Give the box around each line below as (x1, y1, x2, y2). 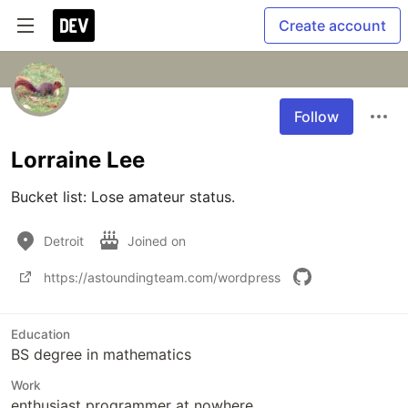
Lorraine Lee (11, 147, 145, 173)
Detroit (44, 232, 84, 249)
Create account (279, 16, 386, 35)
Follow (294, 107, 339, 126)
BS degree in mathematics (11, 345, 191, 363)
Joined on (127, 232, 189, 249)
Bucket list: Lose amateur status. (11, 188, 235, 206)
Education (11, 327, 70, 342)
